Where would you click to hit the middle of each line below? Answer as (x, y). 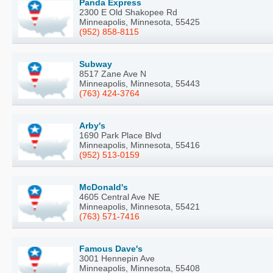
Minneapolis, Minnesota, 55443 (140, 83)
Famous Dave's (111, 248)
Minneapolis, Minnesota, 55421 (140, 206)
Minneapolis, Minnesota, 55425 (140, 22)
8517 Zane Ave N (113, 73)
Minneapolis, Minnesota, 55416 (140, 145)
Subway (96, 64)
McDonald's (104, 187)
